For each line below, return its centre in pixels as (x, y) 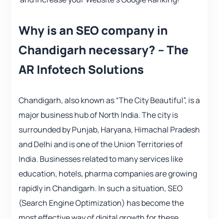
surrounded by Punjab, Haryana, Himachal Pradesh (109, 130)
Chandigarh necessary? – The (104, 50)
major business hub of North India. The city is (98, 115)
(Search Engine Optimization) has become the (101, 203)
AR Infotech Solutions (81, 69)
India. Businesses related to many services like (101, 159)
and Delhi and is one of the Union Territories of (101, 144)
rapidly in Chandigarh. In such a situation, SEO (101, 188)
